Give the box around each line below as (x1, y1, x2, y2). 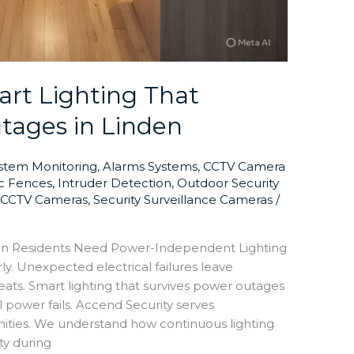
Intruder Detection (58, 175, 172, 190)
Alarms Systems (103, 158, 198, 174)
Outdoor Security (177, 175, 280, 190)
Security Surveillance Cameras (93, 191, 273, 207)
